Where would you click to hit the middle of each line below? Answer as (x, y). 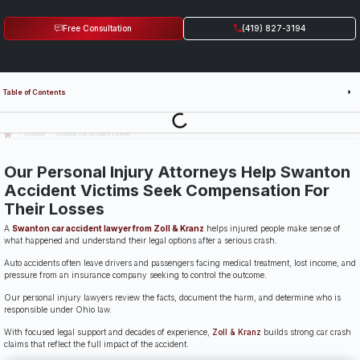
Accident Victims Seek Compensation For (167, 190)
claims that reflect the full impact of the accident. (96, 344)
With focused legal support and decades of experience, (108, 331)
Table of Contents (35, 92)
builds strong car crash (306, 331)
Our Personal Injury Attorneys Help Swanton (177, 172)
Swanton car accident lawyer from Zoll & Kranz (108, 228)
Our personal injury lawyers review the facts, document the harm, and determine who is (172, 297)
